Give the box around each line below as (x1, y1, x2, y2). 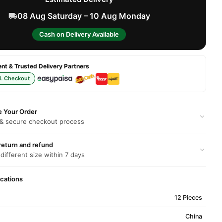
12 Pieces (174, 194, 202, 201)
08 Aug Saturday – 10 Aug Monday (17, 11, 150, 21)
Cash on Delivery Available (39, 30, 119, 38)
